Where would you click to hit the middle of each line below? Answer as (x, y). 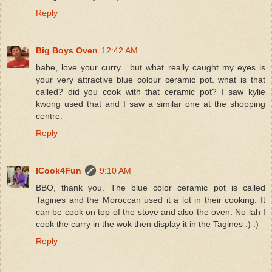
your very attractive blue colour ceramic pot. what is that (151, 79)
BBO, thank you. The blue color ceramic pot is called (151, 187)
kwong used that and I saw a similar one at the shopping (151, 104)
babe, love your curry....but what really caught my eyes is (151, 67)
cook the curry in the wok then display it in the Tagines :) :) (147, 224)
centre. (49, 116)
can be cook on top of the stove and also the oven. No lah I (151, 212)
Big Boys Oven (67, 50)
